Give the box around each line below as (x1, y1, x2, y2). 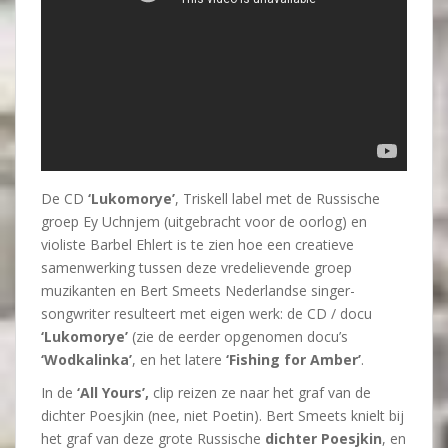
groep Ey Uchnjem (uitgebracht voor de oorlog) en (41, 212, 367, 231)
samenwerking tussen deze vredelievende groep (41, 258, 352, 277)
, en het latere (132, 350, 226, 369)
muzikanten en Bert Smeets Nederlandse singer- (41, 281, 355, 300)
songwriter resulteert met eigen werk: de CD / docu (41, 304, 372, 323)
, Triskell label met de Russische (175, 189, 380, 208)
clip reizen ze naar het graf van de (149, 383, 371, 402)
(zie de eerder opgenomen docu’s (128, 327, 348, 346)
